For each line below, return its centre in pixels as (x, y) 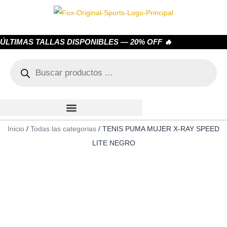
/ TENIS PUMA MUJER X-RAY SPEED (158, 129)
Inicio (16, 129)
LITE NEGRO (113, 143)
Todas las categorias (63, 129)
